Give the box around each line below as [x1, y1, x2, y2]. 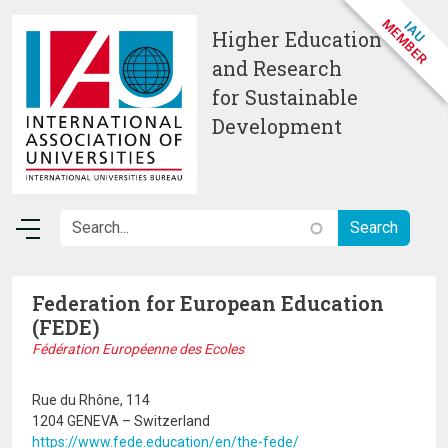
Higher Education [212, 27, 382, 52]
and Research [212, 56, 342, 81]
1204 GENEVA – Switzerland [32, 413, 210, 429]
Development [212, 114, 347, 139]
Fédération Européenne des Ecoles [32, 341, 244, 357]
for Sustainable [212, 85, 358, 110]
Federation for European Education [32, 290, 384, 316]
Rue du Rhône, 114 [32, 392, 150, 408]
